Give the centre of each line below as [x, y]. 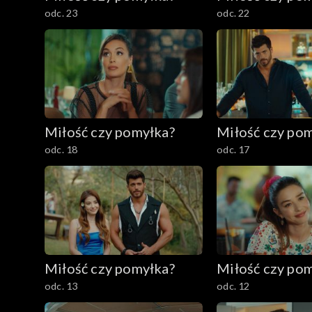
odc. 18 [61, 150]
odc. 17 [233, 150]
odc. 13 [61, 286]
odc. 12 [233, 286]
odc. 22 [233, 13]
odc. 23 [61, 13]
